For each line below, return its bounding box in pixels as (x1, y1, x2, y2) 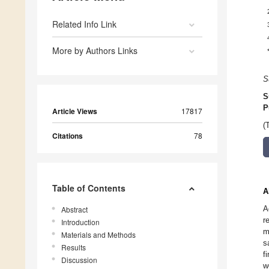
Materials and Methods (61, 229, 136, 240)
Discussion (61, 255, 97, 265)
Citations (52, 130, 83, 142)
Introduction (61, 217, 100, 228)
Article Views (52, 106, 97, 117)
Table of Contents (52, 182, 125, 195)
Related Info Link (52, 18, 116, 31)
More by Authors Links (52, 44, 138, 57)
